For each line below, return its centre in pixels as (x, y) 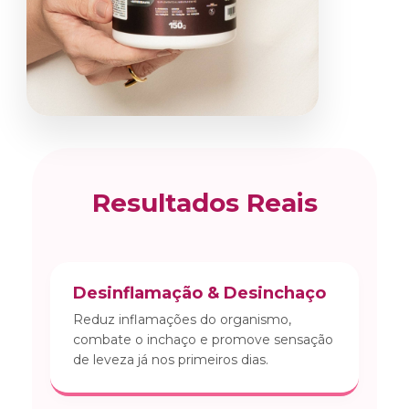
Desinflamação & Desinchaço (199, 293)
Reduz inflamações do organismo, (182, 319)
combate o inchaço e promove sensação (203, 339)
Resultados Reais (204, 202)
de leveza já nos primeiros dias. (171, 359)
